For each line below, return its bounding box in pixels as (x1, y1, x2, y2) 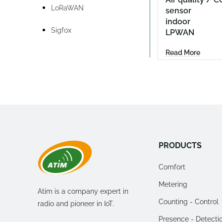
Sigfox (51, 26, 71, 35)
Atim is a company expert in (38, 187, 128, 195)
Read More (165, 48, 200, 56)
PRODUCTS (159, 140, 202, 150)
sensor (165, 6, 191, 16)
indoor (165, 17, 190, 27)
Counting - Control (159, 197, 219, 206)
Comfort (159, 163, 186, 171)
